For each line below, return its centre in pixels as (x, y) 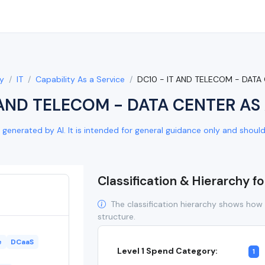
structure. (117, 216)
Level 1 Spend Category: (168, 251)
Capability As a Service (80, 79)
